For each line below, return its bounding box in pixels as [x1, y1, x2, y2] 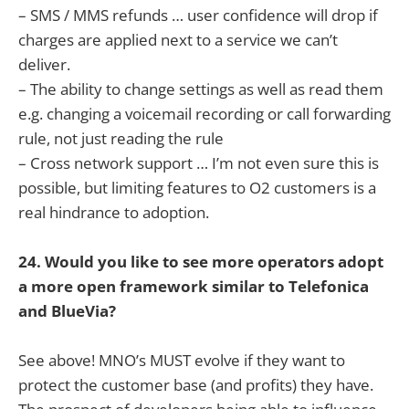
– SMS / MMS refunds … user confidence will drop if [18, 4, 378, 26]
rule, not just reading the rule [18, 127, 224, 149]
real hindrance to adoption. [18, 201, 209, 223]
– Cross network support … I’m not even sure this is [18, 152, 379, 173]
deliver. [18, 53, 70, 75]
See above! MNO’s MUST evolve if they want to [18, 350, 345, 371]
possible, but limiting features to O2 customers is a [18, 176, 376, 198]
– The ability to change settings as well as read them [18, 78, 383, 100]
